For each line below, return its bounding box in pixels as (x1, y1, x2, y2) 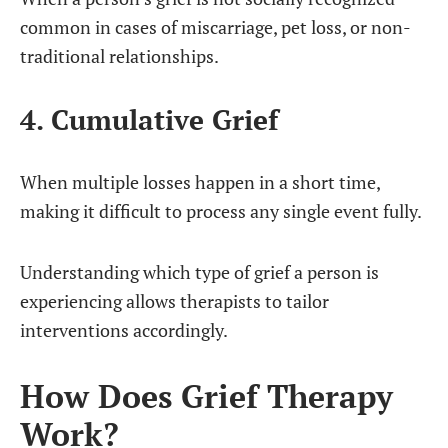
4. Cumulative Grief (20, 100, 278, 138)
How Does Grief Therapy (20, 374, 393, 417)
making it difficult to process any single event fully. (20, 199, 422, 223)
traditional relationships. (20, 44, 219, 68)
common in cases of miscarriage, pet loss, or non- (20, 15, 411, 39)
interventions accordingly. (20, 318, 228, 342)
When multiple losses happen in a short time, (20, 170, 380, 194)
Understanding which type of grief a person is (20, 260, 379, 284)
